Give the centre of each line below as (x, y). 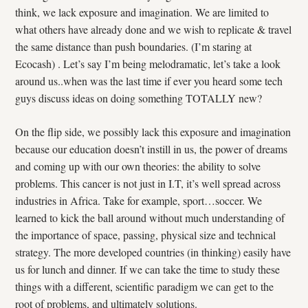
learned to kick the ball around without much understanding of (150, 218)
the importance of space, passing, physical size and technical (146, 235)
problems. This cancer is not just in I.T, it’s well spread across (148, 183)
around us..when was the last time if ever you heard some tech (149, 81)
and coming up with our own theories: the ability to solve (138, 166)
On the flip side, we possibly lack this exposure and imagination (153, 132)
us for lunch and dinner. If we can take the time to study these (148, 269)
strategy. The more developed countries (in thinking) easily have (153, 252)
